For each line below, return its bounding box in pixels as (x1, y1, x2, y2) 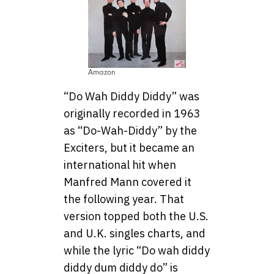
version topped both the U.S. (64, 209, 209, 223)
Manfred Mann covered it (64, 174, 191, 189)
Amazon (88, 67, 116, 76)
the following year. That (64, 191, 184, 206)
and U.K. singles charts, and (64, 226, 206, 240)
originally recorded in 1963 (64, 106, 201, 120)
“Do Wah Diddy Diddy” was (64, 89, 199, 103)
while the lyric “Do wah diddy (64, 243, 210, 257)
